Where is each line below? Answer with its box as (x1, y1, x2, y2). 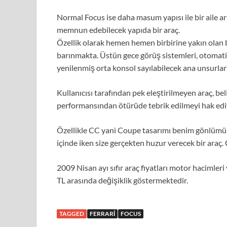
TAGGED (59, 210, 84, 218)
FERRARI (90, 210, 115, 218)
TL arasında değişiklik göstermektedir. (57, 175, 188, 185)
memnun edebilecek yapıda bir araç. (57, 25, 180, 35)
